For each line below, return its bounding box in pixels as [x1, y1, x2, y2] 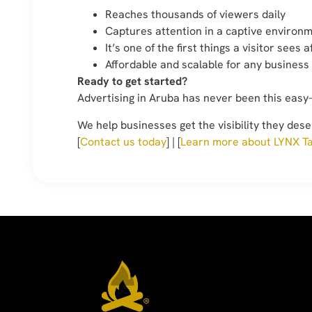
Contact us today [80, 134, 166, 149]
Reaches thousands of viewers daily [105, 7, 286, 22]
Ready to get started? [77, 74, 187, 89]
